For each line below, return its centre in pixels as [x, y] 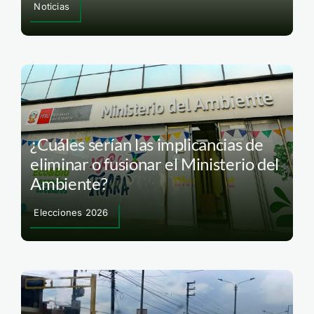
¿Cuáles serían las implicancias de [147, 144]
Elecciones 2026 [71, 212]
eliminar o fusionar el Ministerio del [155, 163]
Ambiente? [69, 183]
